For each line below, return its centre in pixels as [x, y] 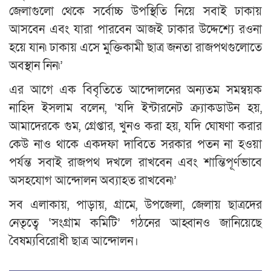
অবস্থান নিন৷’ [36, 66]
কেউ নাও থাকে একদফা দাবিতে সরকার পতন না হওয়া [135, 144]
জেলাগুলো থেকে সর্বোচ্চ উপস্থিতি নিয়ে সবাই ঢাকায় [135, 11]
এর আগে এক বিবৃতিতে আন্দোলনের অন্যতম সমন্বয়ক [135, 90]
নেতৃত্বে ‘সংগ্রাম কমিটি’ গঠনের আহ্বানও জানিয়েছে [135, 223]
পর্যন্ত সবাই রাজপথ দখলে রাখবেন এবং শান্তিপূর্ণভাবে [135, 162]
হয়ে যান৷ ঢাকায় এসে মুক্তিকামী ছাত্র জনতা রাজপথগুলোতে [135, 47]
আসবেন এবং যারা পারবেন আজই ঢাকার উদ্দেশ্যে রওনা [135, 29]
